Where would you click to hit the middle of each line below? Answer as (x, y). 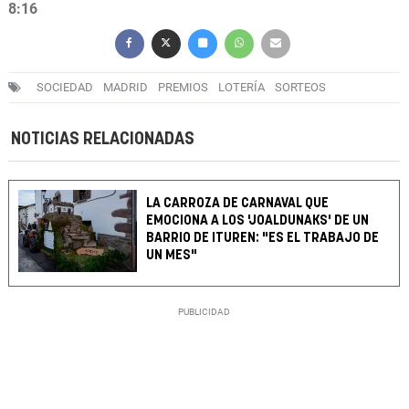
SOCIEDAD (65, 88)
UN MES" (172, 256)
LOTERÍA (241, 88)
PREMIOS (183, 88)
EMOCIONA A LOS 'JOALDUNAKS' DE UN (258, 221)
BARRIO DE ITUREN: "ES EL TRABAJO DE (263, 238)
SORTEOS (300, 88)
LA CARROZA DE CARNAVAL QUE (238, 204)
